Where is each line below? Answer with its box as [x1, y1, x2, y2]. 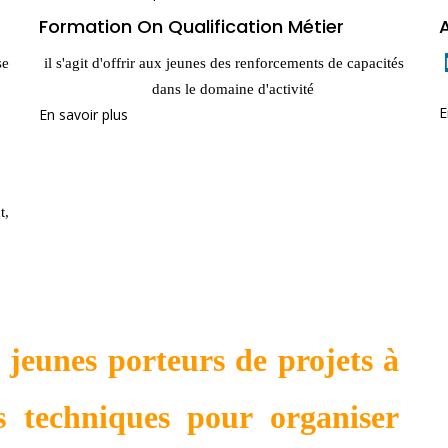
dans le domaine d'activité [152, 80, 315, 97]
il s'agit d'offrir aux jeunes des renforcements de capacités [43, 54, 404, 71]
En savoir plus [38, 104, 128, 124]
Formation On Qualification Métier [38, 14, 344, 39]
